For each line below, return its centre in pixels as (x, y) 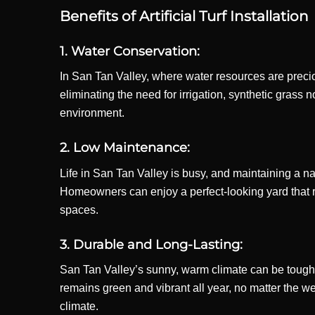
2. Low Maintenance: (124, 148)
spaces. (79, 210)
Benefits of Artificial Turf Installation (184, 16)
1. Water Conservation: (129, 51)
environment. (92, 113)
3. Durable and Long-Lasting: (151, 244)
